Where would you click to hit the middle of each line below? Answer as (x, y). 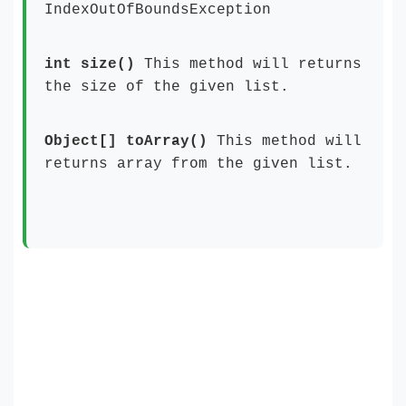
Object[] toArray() (130, 141)
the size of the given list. (167, 87)
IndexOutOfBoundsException (158, 10)
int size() (90, 64)
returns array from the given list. (198, 164)
